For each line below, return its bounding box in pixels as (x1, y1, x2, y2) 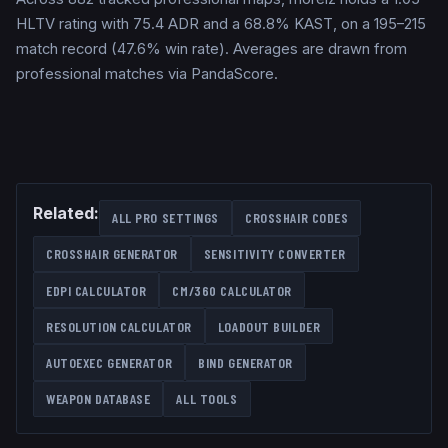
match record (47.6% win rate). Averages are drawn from (16, 39, 407, 58)
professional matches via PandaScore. (16, 64, 278, 83)
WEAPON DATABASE (46, 390, 151, 408)
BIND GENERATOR (198, 354, 294, 372)
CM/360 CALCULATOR (172, 281, 293, 299)
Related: (33, 202, 99, 223)
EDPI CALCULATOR (46, 281, 147, 299)
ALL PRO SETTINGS (112, 209, 220, 227)
